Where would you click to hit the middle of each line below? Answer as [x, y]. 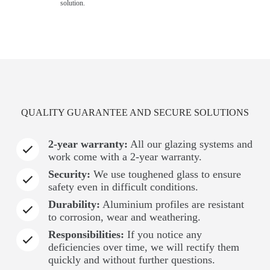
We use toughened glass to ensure [165, 174]
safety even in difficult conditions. [123, 187]
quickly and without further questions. [131, 260]
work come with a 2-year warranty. [125, 157]
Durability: [74, 204]
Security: [69, 174]
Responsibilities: [86, 234]
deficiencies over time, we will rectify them [143, 247]
